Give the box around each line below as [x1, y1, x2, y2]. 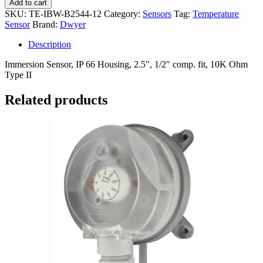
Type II [5, 69, 32, 80]
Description [28, 39, 71, 49]
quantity [4, 25, 34, 36]
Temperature [193, 8, 239, 19]
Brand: [32, 19, 60, 29]
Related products [5, 92, 107, 107]
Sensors [143, 8, 171, 19]
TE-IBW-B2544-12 [29, 8, 102, 19]
